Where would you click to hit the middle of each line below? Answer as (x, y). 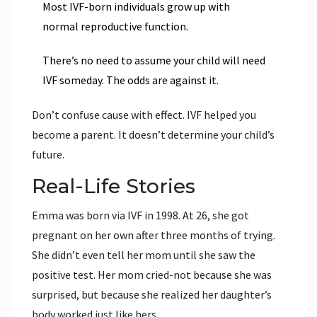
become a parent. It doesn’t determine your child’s (153, 134)
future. (48, 154)
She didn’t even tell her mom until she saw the (144, 254)
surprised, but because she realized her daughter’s (152, 294)
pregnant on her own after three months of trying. (154, 235)
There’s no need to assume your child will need (154, 60)
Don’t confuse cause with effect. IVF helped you (144, 114)
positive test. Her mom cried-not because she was (152, 274)
